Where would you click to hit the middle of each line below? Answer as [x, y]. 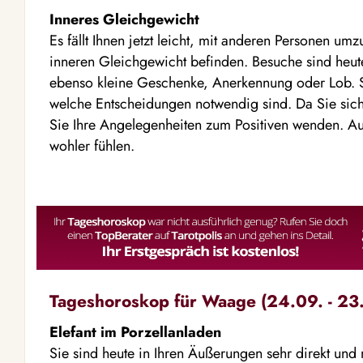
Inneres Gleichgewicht [124, 19]
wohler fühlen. [92, 146]
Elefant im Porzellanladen [135, 332]
